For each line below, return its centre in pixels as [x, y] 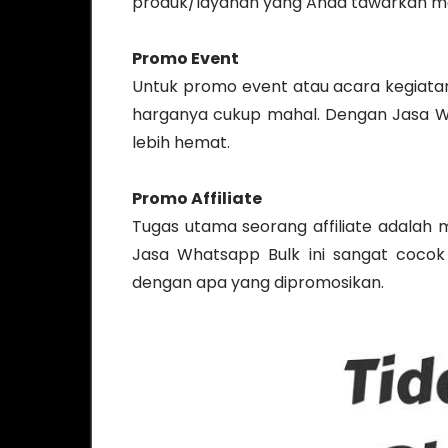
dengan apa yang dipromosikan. [258, 282]
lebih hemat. [181, 142]
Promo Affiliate [197, 198]
